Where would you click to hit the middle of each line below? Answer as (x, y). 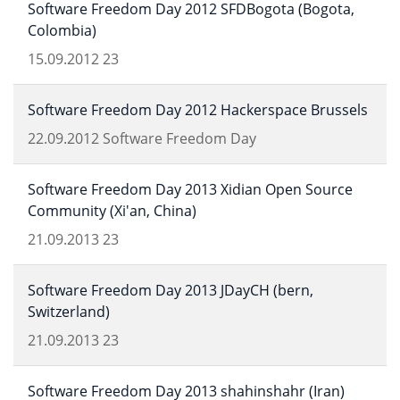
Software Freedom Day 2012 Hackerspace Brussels (198, 110)
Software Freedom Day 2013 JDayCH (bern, (171, 290)
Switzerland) (69, 312)
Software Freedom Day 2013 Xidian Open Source (190, 189)
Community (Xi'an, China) (112, 211)
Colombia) (62, 30)
